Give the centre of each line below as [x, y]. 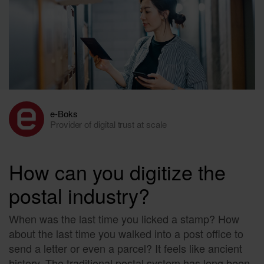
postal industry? [79, 196]
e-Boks [64, 114]
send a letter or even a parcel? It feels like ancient [126, 248]
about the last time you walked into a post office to [126, 234]
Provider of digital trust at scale [108, 124]
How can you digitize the [117, 172]
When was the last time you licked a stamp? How [124, 219]
